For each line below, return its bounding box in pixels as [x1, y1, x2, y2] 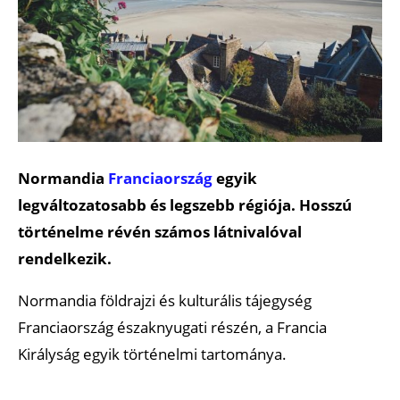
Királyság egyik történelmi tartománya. [18, 343, 287, 364]
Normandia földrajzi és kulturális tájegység [18, 289, 312, 311]
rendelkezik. [18, 247, 112, 269]
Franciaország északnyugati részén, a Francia [18, 316, 327, 337]
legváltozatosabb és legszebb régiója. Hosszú [18, 194, 352, 215]
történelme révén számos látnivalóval [18, 221, 302, 242]
